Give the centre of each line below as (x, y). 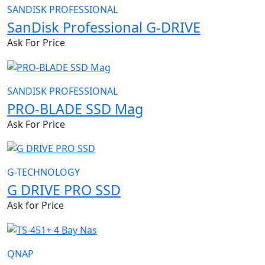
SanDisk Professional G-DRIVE (104, 27)
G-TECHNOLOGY (43, 172)
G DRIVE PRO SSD (64, 190)
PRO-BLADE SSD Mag (75, 109)
